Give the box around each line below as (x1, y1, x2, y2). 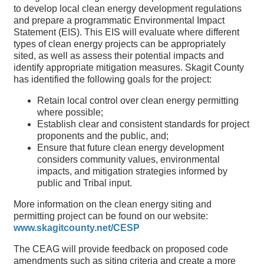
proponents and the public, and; (37, 131, 169, 141)
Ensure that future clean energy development (37, 143, 225, 153)
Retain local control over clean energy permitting (37, 95, 239, 105)
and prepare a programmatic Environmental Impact (14, 15, 225, 25)
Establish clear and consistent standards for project (37, 119, 250, 129)
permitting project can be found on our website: (14, 211, 209, 221)
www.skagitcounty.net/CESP (14, 223, 140, 233)
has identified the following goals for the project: (14, 74, 212, 84)
